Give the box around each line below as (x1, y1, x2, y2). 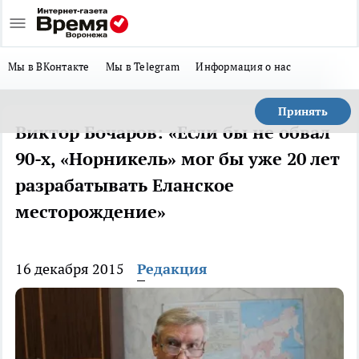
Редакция (137, 260, 208, 278)
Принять (278, 104, 328, 119)
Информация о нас (196, 59, 292, 74)
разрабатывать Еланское (15, 174, 234, 196)
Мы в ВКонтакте (8, 59, 90, 74)
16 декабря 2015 (15, 260, 124, 278)
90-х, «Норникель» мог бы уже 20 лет (15, 147, 340, 170)
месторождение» (15, 200, 166, 223)
